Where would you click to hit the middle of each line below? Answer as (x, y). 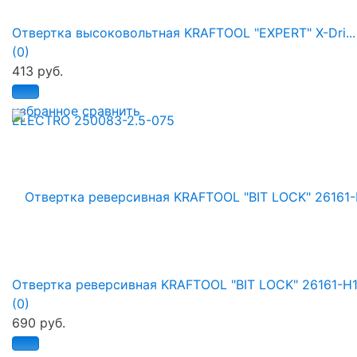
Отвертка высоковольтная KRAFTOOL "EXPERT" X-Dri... (184, 33)
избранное (45, 111)
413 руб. (37, 71)
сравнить (111, 111)
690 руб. (39, 323)
